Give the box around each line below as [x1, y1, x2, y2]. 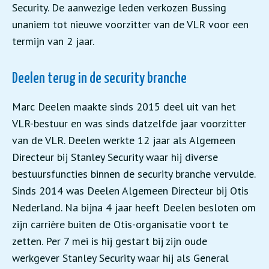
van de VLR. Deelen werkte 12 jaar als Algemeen [12, 133, 235, 147]
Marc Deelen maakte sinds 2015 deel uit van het [12, 100, 236, 113]
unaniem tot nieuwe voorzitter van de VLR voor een [12, 17, 249, 31]
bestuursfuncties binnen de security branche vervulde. [12, 167, 255, 181]
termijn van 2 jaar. [12, 34, 94, 48]
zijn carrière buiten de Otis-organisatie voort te [12, 217, 228, 231]
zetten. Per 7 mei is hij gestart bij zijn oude [12, 234, 207, 248]
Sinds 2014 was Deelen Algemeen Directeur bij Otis [12, 184, 249, 198]
